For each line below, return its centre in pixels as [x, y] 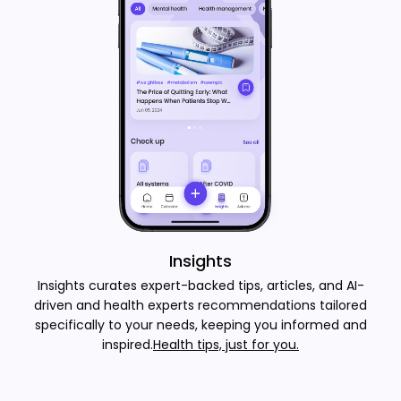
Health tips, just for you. [226, 345]
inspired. [128, 345]
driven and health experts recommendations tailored [200, 305]
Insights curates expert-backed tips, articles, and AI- [200, 286]
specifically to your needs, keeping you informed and [200, 325]
